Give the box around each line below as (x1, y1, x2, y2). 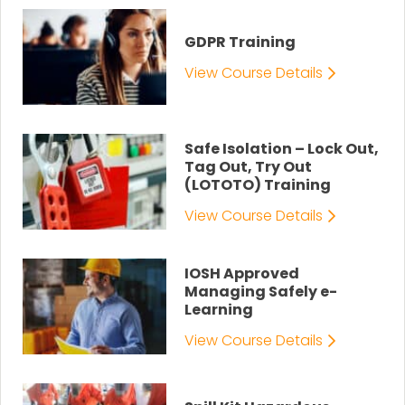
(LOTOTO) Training (184, 174, 332, 196)
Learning (184, 299, 254, 321)
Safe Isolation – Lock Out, (184, 138, 380, 160)
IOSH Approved (184, 263, 300, 285)
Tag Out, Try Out (184, 156, 313, 178)
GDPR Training (184, 31, 297, 52)
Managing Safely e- (184, 281, 338, 303)
